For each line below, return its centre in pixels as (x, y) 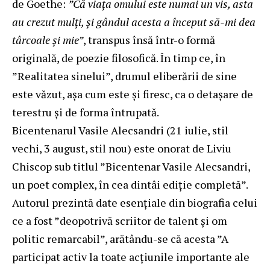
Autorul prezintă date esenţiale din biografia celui (135, 202)
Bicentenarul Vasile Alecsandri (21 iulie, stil (120, 130)
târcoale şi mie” (48, 39)
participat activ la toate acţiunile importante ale (131, 256)
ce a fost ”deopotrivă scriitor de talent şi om (120, 220)
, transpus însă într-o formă (149, 39)
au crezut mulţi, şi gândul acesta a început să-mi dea (134, 21)
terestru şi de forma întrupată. (86, 112)
